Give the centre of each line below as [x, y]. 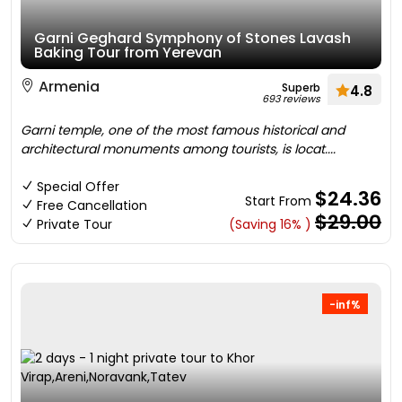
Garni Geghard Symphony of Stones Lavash [192, 38]
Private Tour [74, 224]
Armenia [67, 87]
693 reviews [291, 99]
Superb [301, 87]
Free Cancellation [92, 205]
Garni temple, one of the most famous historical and [183, 130]
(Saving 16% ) [270, 224]
